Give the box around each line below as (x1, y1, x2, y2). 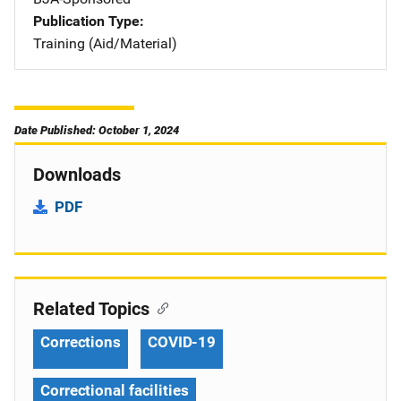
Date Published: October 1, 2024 (14, 124, 179, 137)
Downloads (33, 164, 121, 185)
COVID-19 (147, 333, 217, 351)
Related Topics (33, 298, 149, 320)
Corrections (40, 333, 121, 351)
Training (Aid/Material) (33, 35, 177, 52)
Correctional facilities (40, 381, 189, 399)
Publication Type (33, 13, 140, 30)
